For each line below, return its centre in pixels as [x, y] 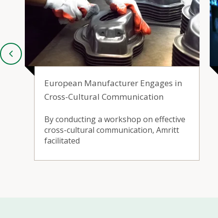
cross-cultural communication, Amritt [112, 130]
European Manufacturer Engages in [113, 83]
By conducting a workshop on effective [115, 119]
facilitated [62, 140]
